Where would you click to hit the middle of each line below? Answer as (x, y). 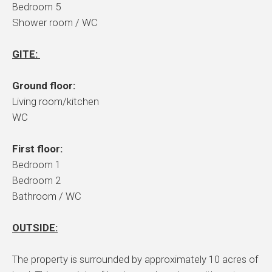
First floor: (39, 149)
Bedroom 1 (36, 165)
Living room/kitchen (56, 102)
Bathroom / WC (47, 196)
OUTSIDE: (35, 228)
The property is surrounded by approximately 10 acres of (135, 260)
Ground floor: (45, 86)
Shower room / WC (55, 23)
